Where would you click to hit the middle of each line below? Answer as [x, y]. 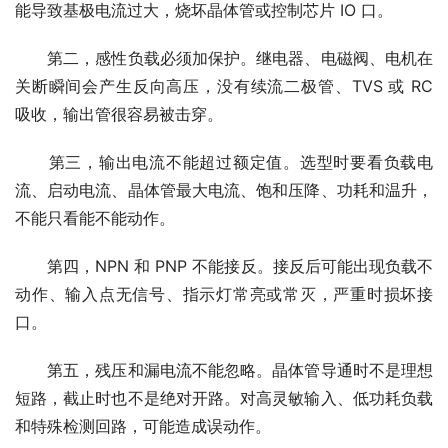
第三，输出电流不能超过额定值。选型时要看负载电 [224, 162]
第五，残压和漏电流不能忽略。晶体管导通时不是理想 [224, 370]
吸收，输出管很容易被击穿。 [119, 114]
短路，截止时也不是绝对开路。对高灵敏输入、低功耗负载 [224, 398]
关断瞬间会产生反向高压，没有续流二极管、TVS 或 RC [224, 86]
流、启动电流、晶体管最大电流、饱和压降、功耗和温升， [224, 190]
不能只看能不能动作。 [95, 218]
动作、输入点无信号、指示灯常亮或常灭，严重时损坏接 [224, 294]
